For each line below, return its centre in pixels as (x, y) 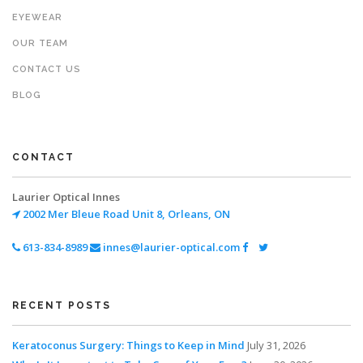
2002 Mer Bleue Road (75, 214)
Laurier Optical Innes (66, 197)
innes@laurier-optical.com (170, 247)
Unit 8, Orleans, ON (180, 214)
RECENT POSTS (62, 305)
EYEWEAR (37, 17)
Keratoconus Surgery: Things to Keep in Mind (128, 345)
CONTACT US (47, 69)
